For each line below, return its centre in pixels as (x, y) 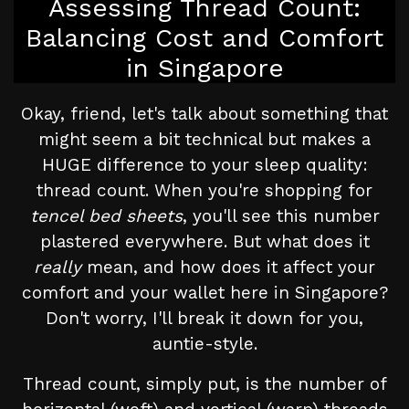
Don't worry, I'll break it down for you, (204, 319)
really (58, 267)
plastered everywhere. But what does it (204, 242)
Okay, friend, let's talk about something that (204, 114)
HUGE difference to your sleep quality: (204, 165)
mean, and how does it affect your (228, 267)
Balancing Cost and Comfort (204, 38)
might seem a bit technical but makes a (204, 140)
